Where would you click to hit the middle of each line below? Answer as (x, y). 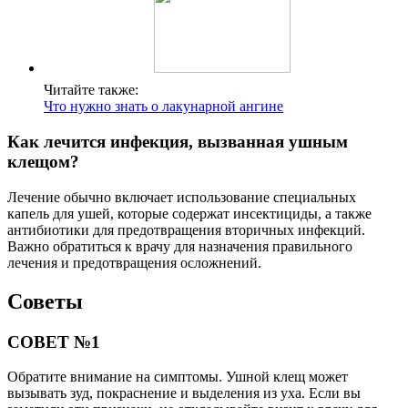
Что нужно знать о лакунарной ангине (163, 107)
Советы (45, 301)
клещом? (43, 162)
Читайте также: (91, 90)
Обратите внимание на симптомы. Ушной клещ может (178, 377)
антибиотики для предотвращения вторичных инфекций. (186, 229)
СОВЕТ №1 (54, 342)
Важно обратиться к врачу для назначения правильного (180, 246)
